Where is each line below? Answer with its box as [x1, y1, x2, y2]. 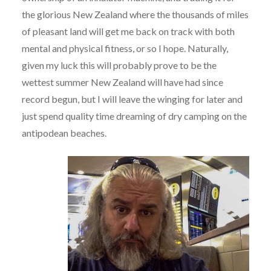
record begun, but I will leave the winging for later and [21, 93, 243, 105]
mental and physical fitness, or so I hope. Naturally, [21, 42, 228, 54]
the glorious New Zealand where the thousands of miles [21, 8, 249, 21]
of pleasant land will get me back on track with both [21, 25, 235, 38]
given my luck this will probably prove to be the [21, 59, 217, 71]
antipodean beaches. [21, 127, 106, 139]
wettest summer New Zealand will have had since [21, 76, 223, 88]
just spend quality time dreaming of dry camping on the [21, 110, 247, 122]
